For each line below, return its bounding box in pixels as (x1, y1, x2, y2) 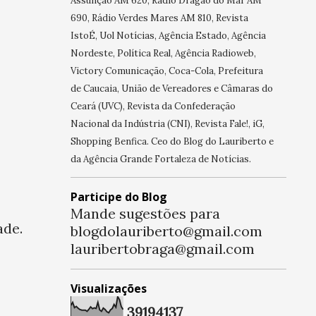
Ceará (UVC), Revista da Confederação (70, 100, 236, 113)
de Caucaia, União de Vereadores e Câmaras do (70, 83, 273, 95)
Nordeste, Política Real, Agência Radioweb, (70, 47, 256, 60)
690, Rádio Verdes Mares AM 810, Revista (70, 12, 248, 25)
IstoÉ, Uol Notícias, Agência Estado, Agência (70, 30, 266, 42)
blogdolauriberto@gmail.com (70, 222, 262, 241)
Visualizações (70, 281, 147, 297)
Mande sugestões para (70, 205, 220, 223)
